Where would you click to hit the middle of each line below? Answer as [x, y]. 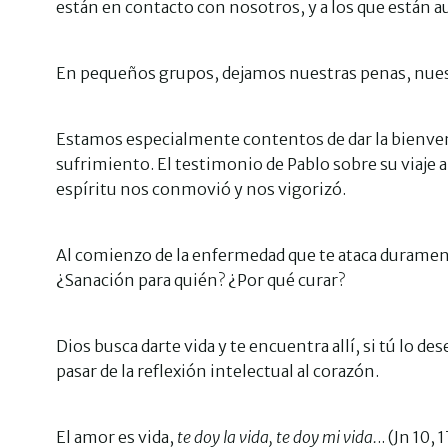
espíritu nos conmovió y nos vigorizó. [201, 189]
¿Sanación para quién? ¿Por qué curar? [200, 280]
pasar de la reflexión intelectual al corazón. [217, 371]
